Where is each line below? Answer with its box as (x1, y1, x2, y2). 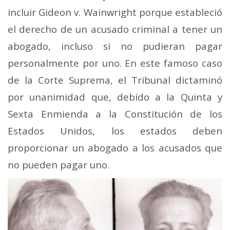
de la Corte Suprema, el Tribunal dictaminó (8, 73, 222, 86)
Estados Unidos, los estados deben (8, 124, 222, 137)
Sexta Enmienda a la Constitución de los (8, 107, 222, 120)
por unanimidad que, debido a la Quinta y (8, 90, 222, 103)
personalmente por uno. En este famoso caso (8, 56, 222, 69)
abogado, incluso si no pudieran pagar (8, 39, 222, 52)
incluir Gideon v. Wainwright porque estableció (8, 5, 222, 18)
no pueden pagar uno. (8, 158, 109, 171)
